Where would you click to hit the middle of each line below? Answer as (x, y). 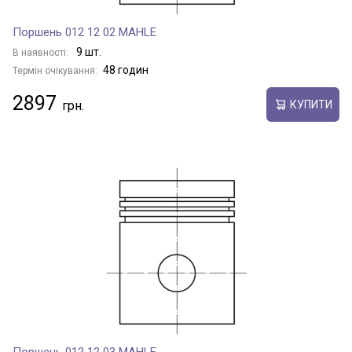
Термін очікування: (55, 71)
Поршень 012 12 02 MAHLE (84, 32)
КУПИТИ (311, 104)
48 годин (126, 70)
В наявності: (42, 53)
